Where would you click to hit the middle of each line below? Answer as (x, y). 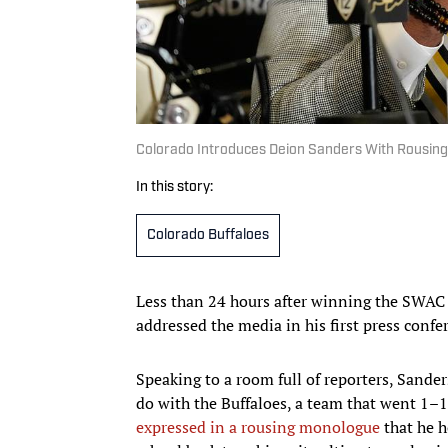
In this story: (174, 187)
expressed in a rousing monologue (258, 426)
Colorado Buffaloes (208, 235)
